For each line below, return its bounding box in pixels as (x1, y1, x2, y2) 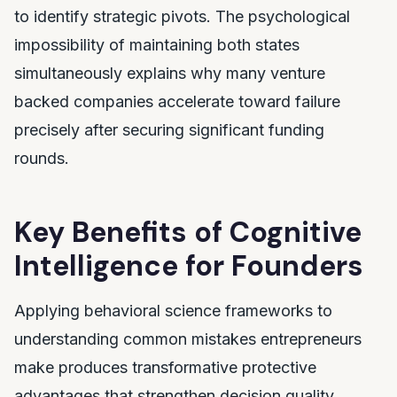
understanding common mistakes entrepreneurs (14, 330, 362, 348)
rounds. (14, 149, 69, 167)
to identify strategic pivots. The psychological (14, 7, 350, 26)
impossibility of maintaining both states (14, 35, 300, 54)
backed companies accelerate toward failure (14, 92, 340, 111)
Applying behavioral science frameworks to (14, 301, 332, 320)
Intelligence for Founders (14, 247, 363, 284)
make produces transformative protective (14, 358, 316, 377)
